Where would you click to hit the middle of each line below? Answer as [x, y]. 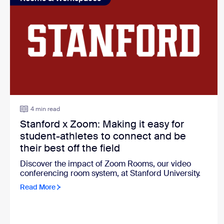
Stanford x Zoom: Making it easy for [102, 124]
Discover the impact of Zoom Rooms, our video [105, 164]
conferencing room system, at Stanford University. [110, 173]
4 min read [45, 109]
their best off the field [70, 148]
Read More [38, 187]
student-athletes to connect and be [103, 136]
